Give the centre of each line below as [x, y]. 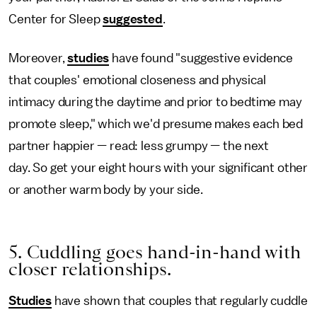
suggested [133, 19]
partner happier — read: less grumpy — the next [139, 146]
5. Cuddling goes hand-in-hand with [155, 252]
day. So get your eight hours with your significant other [158, 168]
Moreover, [38, 58]
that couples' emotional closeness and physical [137, 80]
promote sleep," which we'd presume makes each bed [156, 124]
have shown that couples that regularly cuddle [179, 301]
